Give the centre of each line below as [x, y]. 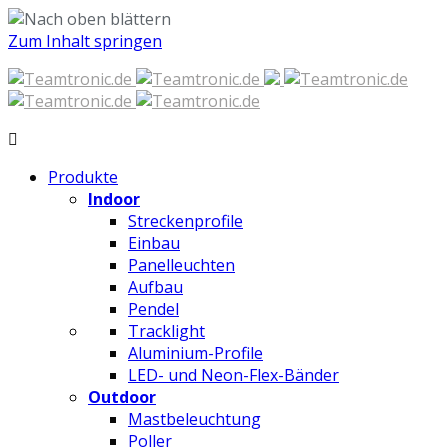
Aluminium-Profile [195, 353]
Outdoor [122, 397]
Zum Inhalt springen [85, 41]
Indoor [114, 199]
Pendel [153, 309]
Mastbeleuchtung [194, 419]
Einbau [154, 243]
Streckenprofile [185, 221]
